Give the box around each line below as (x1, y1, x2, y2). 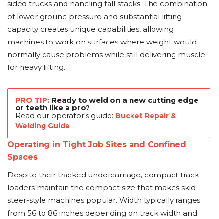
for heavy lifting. (7, 63, 65, 72)
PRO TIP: (15, 95, 49, 105)
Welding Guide (15, 121, 70, 130)
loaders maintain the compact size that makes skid (7, 183, 196, 192)
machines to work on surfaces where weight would (7, 37, 197, 46)
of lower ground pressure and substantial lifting (7, 12, 182, 21)
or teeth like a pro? (15, 103, 90, 112)
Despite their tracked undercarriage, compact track (7, 170, 199, 179)
